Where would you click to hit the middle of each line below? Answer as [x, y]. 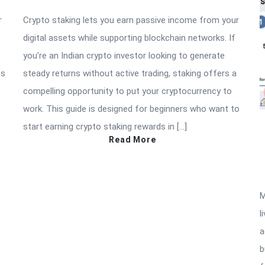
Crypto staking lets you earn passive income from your [131, 20]
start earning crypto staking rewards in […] [105, 126]
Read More [132, 139]
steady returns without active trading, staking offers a [130, 73]
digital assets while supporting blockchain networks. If [129, 38]
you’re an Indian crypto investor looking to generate [124, 55]
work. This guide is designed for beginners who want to [131, 109]
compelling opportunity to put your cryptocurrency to [127, 91]
